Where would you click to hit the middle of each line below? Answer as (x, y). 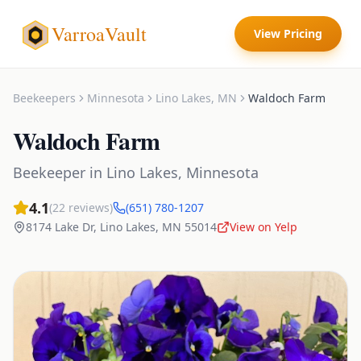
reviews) (89, 207)
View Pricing (288, 33)
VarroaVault (99, 34)
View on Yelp (263, 227)
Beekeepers (44, 98)
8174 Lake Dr (60, 227)
